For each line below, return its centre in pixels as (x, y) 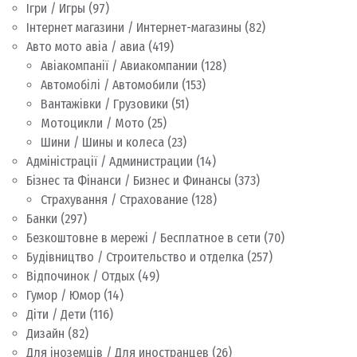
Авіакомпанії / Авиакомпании (119, 66)
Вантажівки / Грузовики (104, 104)
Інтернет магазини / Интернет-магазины (134, 27)
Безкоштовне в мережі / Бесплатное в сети (143, 238)
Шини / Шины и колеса (102, 142)
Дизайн (45, 333)
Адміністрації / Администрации (110, 161)
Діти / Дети (56, 314)
